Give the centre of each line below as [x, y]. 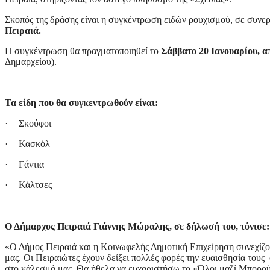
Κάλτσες [35, 185]
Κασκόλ [34, 144]
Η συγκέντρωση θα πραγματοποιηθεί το [83, 51]
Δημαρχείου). [31, 62]
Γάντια [31, 165]
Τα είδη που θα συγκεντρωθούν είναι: [81, 103]
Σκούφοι [35, 124]
